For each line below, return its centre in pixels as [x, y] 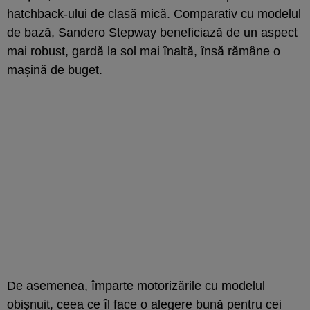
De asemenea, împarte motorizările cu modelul [136, 285]
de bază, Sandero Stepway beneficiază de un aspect [152, 32]
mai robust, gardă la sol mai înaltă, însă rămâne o [144, 51]
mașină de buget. [55, 70]
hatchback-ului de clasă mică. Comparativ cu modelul [154, 13]
